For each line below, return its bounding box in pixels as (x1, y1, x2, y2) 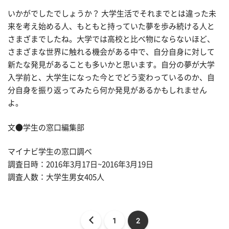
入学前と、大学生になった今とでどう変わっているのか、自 (8, 74, 215, 81)
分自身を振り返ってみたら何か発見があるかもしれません (8, 86, 207, 94)
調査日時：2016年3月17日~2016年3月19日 (8, 161, 153, 168)
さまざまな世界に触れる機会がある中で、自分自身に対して (8, 48, 215, 56)
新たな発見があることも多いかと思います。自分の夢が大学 (8, 61, 215, 68)
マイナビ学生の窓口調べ (8, 148, 92, 155)
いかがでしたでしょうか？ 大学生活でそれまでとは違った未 (8, 10, 216, 17)
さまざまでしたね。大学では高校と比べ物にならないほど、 (8, 35, 215, 43)
